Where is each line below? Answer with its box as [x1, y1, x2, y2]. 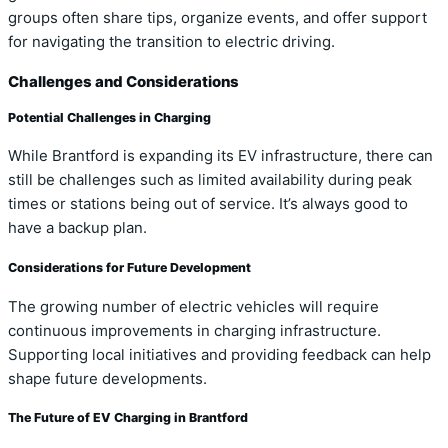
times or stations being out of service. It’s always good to [8, 195, 408, 214]
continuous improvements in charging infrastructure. [8, 321, 381, 340]
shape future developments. [8, 369, 207, 388]
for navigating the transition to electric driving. [8, 32, 335, 51]
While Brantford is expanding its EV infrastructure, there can [8, 147, 433, 166]
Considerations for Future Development [8, 260, 251, 275]
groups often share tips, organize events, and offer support [8, 8, 427, 27]
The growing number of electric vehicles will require [8, 297, 379, 316]
